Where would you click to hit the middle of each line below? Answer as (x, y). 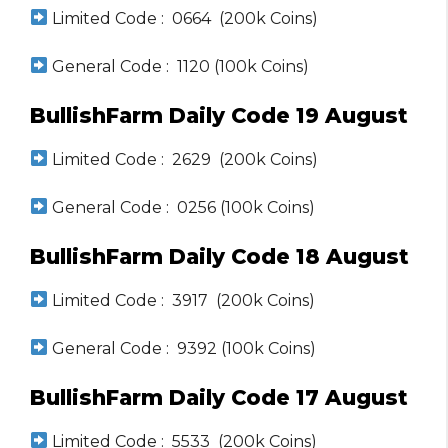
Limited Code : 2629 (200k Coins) (183, 159)
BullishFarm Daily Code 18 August (219, 256)
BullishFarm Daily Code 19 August (219, 115)
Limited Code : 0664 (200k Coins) (183, 18)
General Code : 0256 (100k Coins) (182, 207)
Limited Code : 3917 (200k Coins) (182, 300)
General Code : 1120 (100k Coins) (179, 66)
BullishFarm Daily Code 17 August (219, 397)
